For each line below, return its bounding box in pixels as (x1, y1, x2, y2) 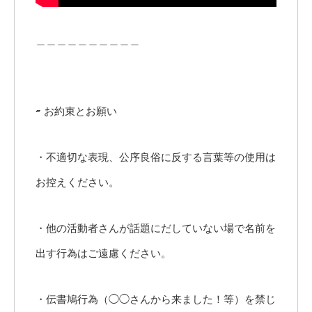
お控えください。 (36, 176, 119, 189)
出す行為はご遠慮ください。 (36, 247, 171, 260)
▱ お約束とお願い (36, 105, 117, 118)
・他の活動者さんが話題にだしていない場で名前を (36, 222, 276, 235)
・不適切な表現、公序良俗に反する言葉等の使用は (36, 151, 276, 164)
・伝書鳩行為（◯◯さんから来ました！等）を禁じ (36, 293, 276, 306)
